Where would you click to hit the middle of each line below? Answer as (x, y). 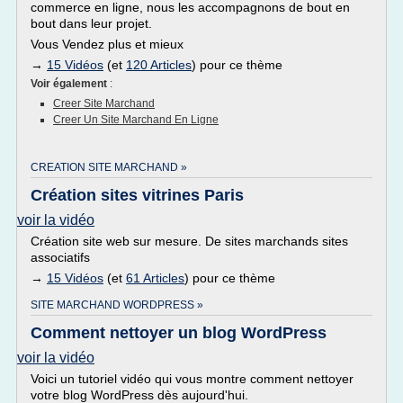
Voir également (70, 84)
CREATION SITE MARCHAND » (109, 167)
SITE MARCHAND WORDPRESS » (117, 305)
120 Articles (159, 65)
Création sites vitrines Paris (137, 195)
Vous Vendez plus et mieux (107, 44)
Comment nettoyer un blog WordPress (179, 333)
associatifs (60, 257)
